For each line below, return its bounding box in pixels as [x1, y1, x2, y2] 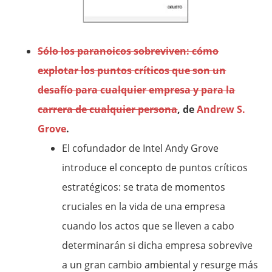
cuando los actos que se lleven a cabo [62, 219, 235, 233]
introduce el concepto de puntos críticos [62, 161, 248, 174]
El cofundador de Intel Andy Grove [62, 141, 219, 155]
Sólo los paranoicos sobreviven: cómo [38, 44, 219, 58]
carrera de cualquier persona [38, 103, 178, 116]
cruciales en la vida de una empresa [62, 200, 226, 213]
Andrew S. [197, 103, 246, 116]
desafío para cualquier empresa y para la [38, 83, 236, 97]
